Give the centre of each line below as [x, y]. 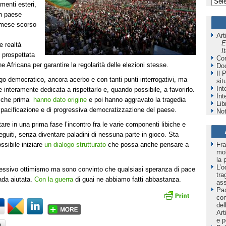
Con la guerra [54, 180]
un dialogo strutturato [75, 145]
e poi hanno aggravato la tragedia [136, 100]
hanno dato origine [60, 100]
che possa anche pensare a [147, 145]
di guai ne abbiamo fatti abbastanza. [127, 180]
